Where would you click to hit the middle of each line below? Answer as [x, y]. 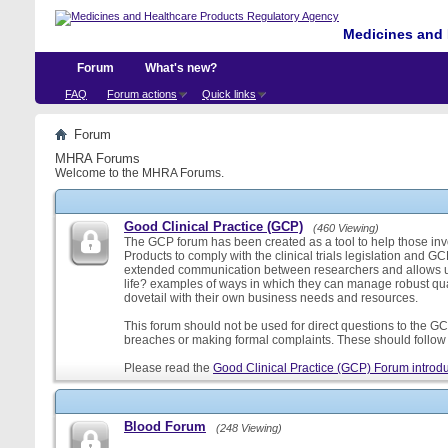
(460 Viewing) [346, 228]
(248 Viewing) [249, 428]
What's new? [181, 68]
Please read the [168, 368]
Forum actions [142, 94]
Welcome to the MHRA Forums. [139, 173]
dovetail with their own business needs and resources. [271, 298]
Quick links [229, 94]
